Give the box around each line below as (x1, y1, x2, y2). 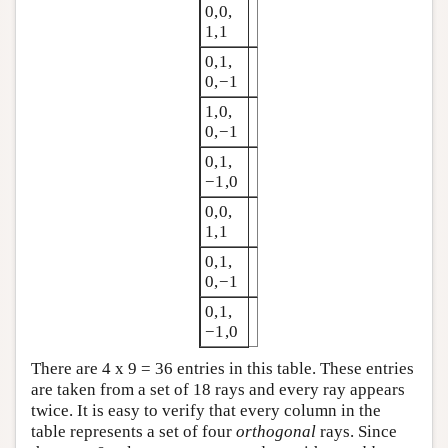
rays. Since (316, 422, 397, 442)
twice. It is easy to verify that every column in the (31, 401, 381, 421)
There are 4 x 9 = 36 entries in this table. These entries (31, 359, 414, 379)
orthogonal (236, 422, 316, 442)
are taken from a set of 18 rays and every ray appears (31, 380, 405, 400)
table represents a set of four (31, 422, 236, 442)
